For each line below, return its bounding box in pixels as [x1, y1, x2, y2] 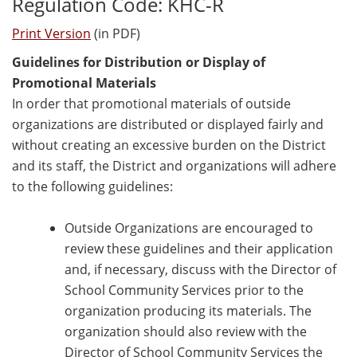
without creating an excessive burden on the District [12, 136, 326, 155]
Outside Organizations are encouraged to [65, 219, 313, 237]
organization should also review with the [65, 323, 307, 341]
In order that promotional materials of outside [12, 95, 291, 113]
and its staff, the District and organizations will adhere [12, 157, 336, 175]
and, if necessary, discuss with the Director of [65, 261, 336, 279]
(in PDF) [91, 25, 140, 43]
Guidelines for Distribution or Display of [12, 53, 265, 72]
